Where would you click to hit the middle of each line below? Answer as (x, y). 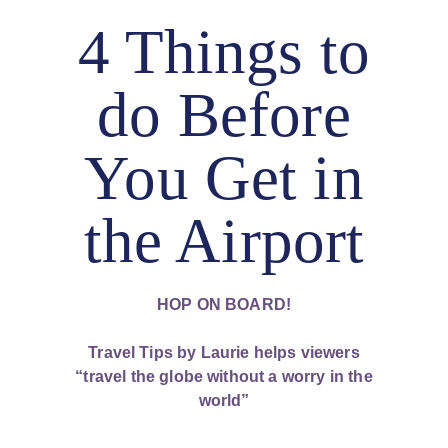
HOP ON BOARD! (224, 304)
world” (224, 400)
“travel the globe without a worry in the (224, 376)
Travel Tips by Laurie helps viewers (224, 352)
